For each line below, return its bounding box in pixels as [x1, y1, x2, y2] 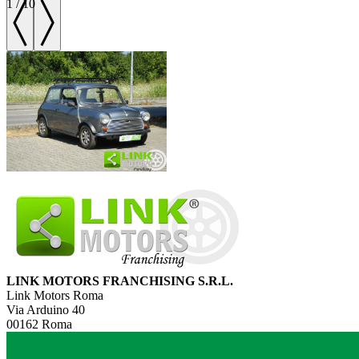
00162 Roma [6, 317, 72, 332]
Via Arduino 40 [6, 303, 85, 317]
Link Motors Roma [6, 288, 103, 303]
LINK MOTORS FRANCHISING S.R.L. [6, 274, 233, 288]
